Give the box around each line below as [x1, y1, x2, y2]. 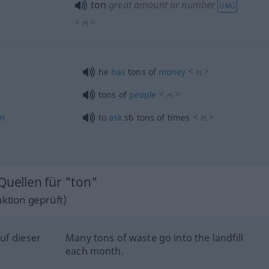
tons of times [134, 112, 190, 124]
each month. [65, 244, 124, 258]
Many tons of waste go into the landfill [65, 231, 244, 245]
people [129, 89, 157, 101]
